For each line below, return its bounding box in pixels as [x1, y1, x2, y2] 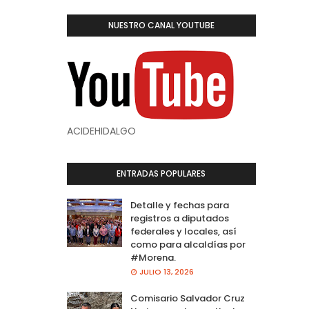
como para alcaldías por [130, 238, 246, 251]
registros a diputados [130, 212, 229, 225]
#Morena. [130, 251, 176, 264]
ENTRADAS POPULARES [117, 168, 206, 179]
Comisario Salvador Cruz [130, 292, 245, 305]
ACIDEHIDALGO [66, 124, 136, 138]
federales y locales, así [130, 225, 237, 238]
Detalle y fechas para [130, 199, 229, 212]
